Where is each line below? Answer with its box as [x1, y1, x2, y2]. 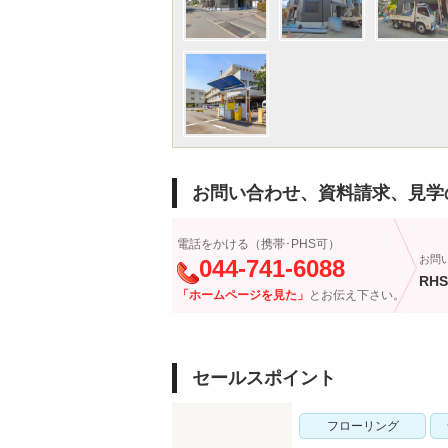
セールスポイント [192, 368, 336, 388]
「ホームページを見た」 [177, 288, 309, 302]
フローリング [326, 419, 399, 433]
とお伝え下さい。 [309, 288, 405, 302]
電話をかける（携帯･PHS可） [177, 237, 340, 251]
